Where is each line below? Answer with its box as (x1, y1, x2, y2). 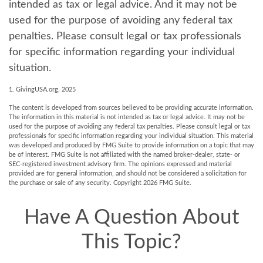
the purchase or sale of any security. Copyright (9, 180, 143, 186)
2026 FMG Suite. (143, 180, 191, 186)
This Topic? (82, 232, 181, 252)
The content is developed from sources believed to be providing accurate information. (9, 104, 254, 111)
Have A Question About (23, 207, 240, 228)
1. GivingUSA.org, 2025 (9, 86, 76, 93)
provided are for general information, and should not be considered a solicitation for (9, 170, 247, 177)
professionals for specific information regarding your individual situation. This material (9, 133, 254, 139)
